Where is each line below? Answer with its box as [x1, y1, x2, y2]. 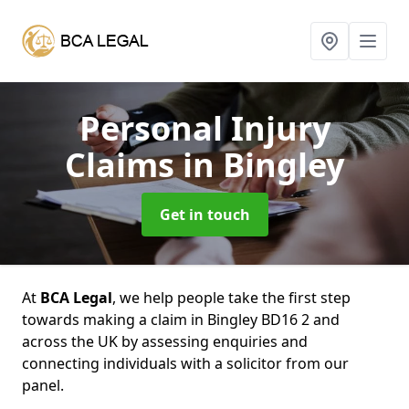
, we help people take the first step [112, 288, 351, 308]
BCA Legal [40, 288, 112, 308]
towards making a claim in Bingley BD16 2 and [22, 309, 340, 330]
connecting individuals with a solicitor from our [22, 353, 349, 373]
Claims [65, 142, 183, 187]
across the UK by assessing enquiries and [22, 331, 308, 351]
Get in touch [159, 204, 250, 225]
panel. [22, 375, 64, 395]
